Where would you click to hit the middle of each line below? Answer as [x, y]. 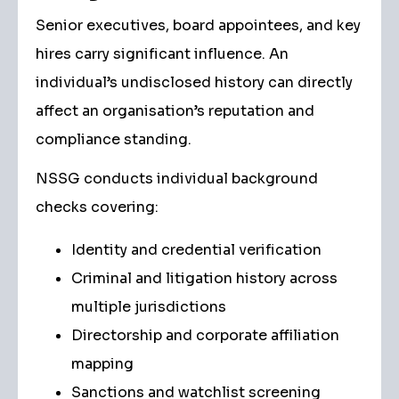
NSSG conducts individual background [177, 179]
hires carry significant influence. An [162, 54]
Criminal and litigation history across [204, 278]
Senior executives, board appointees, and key [198, 25]
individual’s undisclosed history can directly [194, 82]
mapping [102, 364]
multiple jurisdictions [149, 307]
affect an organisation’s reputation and [175, 111]
